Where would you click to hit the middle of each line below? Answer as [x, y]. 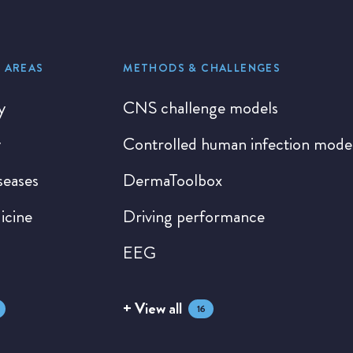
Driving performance [194, 216]
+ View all [153, 308]
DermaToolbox [173, 180]
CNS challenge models [201, 108]
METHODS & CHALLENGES [202, 68]
